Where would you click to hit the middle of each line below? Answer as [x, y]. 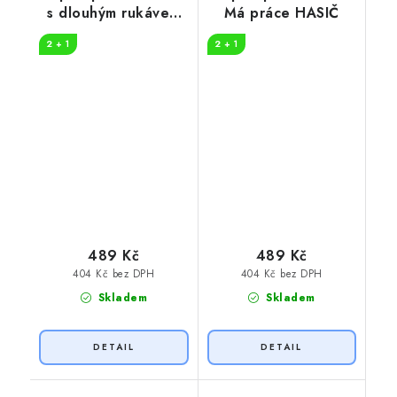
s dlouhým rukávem [114, 12]
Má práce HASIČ [281, 12]
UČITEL [114, 32]
